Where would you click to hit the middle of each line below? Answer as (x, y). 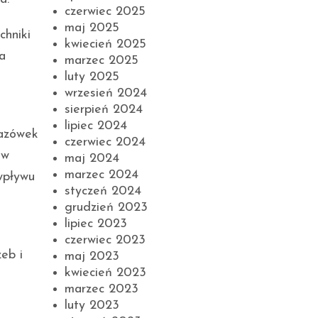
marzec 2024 (102, 175)
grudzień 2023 (106, 208)
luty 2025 (92, 77)
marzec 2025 (102, 61)
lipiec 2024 (96, 126)
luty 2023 (92, 306)
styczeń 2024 (103, 191)
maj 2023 (92, 257)
